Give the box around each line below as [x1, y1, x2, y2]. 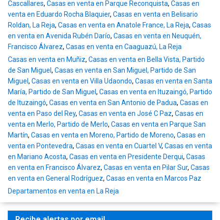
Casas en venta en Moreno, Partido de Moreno [31, 131, 174, 139]
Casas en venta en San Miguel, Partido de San [55, 66, 196, 75]
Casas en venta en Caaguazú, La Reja [66, 43, 182, 51]
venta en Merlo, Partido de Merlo [8, 120, 108, 129]
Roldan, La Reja [8, 21, 55, 29]
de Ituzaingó [8, 99, 46, 107]
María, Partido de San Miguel [8, 88, 96, 96]
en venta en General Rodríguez [8, 174, 103, 183]
